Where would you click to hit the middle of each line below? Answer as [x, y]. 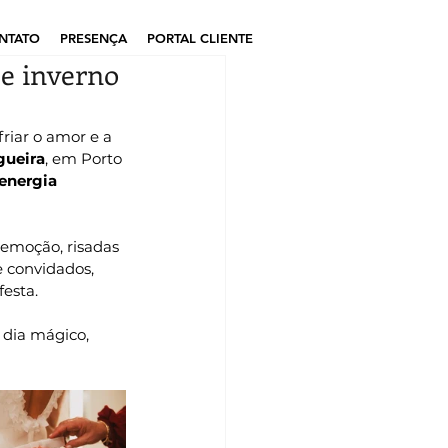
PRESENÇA [93, 38]
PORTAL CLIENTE [200, 38]
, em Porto [85, 158]
